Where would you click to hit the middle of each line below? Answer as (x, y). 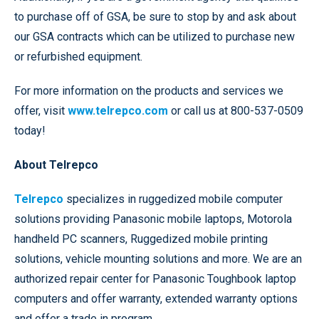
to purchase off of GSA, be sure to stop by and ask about (155, 17)
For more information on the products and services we (149, 91)
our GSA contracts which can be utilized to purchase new (155, 37)
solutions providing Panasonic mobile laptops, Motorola (153, 219)
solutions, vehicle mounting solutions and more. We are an (158, 259)
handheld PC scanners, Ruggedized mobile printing (141, 239)
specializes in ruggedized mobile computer (173, 199)
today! (30, 131)
